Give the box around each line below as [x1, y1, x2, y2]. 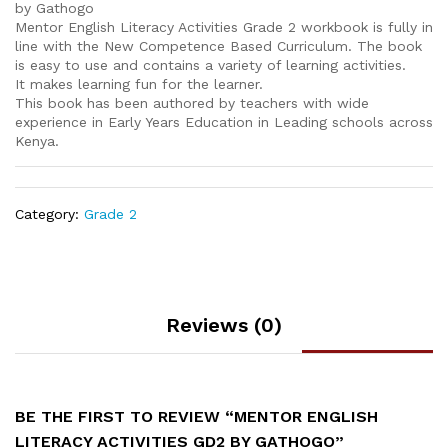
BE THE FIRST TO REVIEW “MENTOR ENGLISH [15, 407, 378, 427]
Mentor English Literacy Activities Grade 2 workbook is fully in [15, 19, 433, 36]
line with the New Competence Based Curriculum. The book [15, 38, 422, 55]
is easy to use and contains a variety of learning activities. [15, 57, 406, 74]
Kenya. [15, 133, 59, 150]
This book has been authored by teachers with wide [15, 95, 369, 112]
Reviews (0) [166, 313, 282, 338]
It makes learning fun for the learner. [15, 76, 263, 93]
